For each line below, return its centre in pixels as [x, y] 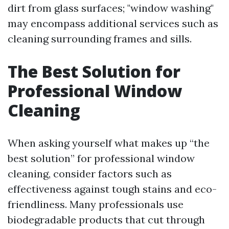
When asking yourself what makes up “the [109, 143]
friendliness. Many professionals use [96, 204]
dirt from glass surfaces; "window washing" [111, 8]
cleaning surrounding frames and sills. [100, 39]
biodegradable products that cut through [106, 220]
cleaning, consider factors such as [90, 174]
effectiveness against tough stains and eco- [112, 189]
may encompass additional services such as [113, 23]
